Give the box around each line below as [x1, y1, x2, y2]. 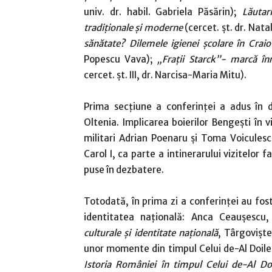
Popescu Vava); [84, 53, 158, 65]
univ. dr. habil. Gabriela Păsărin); [84, 6, 242, 18]
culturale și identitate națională [84, 227, 218, 239]
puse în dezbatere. [84, 164, 164, 175]
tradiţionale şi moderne [84, 22, 183, 33]
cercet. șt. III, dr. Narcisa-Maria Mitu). [84, 69, 246, 81]
